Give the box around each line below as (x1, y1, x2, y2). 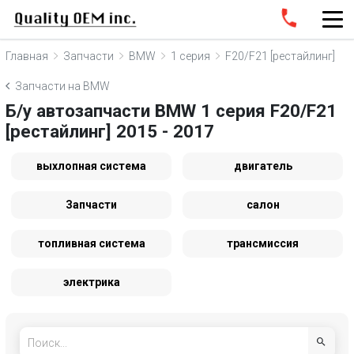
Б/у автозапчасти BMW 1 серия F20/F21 (6, 100, 337, 121)
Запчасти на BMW (15, 80, 110, 92)
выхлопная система (36, 160, 146, 172)
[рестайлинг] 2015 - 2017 (6, 121, 214, 141)
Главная (6, 49, 48, 62)
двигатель (233, 160, 292, 172)
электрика (62, 276, 120, 288)
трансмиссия (227, 237, 299, 250)
